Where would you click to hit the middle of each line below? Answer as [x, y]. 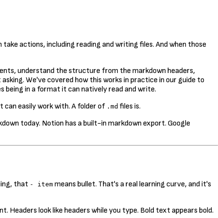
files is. [129, 106]
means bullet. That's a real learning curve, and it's [132, 184]
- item [41, 184]
